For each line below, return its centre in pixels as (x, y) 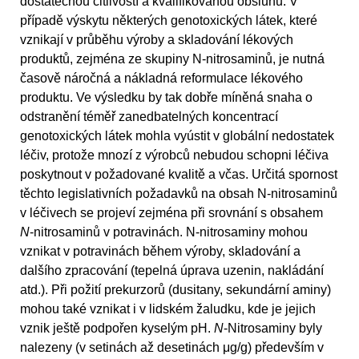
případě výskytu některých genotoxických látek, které (169, 20)
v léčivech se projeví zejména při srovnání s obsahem (171, 212)
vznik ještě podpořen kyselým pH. (117, 328)
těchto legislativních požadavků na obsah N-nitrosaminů (179, 193)
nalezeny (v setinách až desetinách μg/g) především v (172, 347)
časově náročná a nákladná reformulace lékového (161, 78)
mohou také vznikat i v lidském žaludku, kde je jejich (168, 309)
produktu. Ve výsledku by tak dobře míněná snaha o (166, 97)
